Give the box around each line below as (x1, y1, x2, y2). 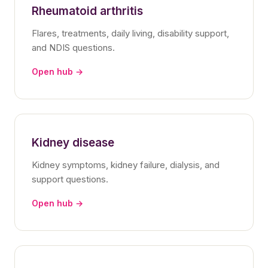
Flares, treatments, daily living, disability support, (32, 27, 229, 39)
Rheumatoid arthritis (32, 4, 143, 18)
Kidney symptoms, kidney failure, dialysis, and (32, 159, 220, 170)
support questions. (32, 173, 108, 185)
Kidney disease (32, 135, 114, 150)
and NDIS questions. (32, 41, 115, 53)
